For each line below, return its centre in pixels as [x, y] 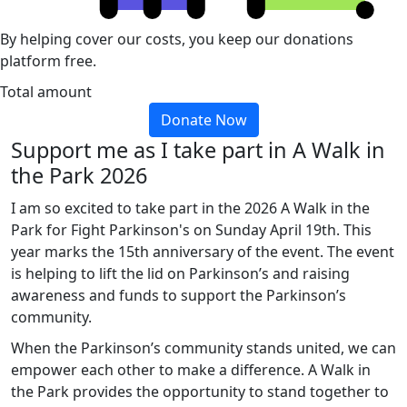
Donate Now [203, 119]
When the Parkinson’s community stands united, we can [203, 347]
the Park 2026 [79, 175]
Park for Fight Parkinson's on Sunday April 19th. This [191, 229]
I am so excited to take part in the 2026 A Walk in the [190, 208]
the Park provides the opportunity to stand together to [200, 391]
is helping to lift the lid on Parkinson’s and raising [180, 273]
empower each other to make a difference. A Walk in [191, 369]
